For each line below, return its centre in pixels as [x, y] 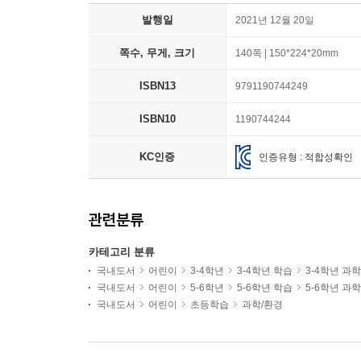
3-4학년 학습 [265, 271]
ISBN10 [157, 119]
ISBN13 [157, 86]
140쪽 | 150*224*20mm [287, 54]
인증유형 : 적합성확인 [306, 157]
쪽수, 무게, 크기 [157, 53]
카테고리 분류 [122, 252]
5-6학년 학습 [265, 288]
